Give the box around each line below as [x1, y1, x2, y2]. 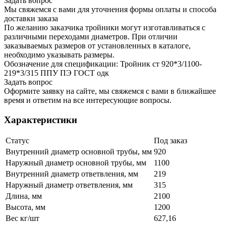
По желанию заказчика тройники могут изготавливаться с [4, 23, 205, 32]
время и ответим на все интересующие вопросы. [4, 95, 172, 104]
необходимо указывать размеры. [4, 50, 115, 59]
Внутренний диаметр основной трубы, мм [6, 147, 152, 156]
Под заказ [154, 136, 187, 145]
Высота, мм [6, 203, 45, 212]
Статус [6, 136, 29, 145]
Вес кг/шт [6, 214, 39, 223]
